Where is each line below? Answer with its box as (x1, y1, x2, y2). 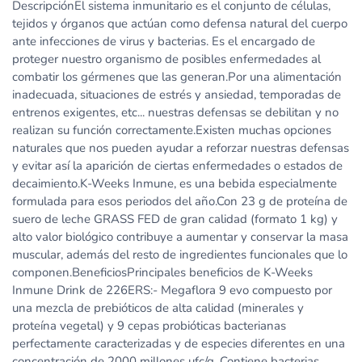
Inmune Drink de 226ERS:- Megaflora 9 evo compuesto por (12, 282, 332, 299)
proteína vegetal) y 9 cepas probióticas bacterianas (12, 318, 286, 335)
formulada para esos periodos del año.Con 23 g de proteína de (12, 193, 347, 210)
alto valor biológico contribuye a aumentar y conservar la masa (12, 229, 348, 246)
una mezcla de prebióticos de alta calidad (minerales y (12, 300, 304, 317)
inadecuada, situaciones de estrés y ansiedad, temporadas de (12, 86, 341, 103)
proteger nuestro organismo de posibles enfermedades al (12, 51, 321, 68)
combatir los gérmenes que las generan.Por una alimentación (12, 69, 342, 86)
